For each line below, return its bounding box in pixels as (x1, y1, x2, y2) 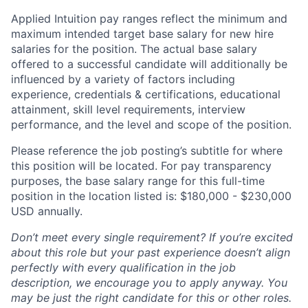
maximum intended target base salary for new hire (11, 26, 274, 41)
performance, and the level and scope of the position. (11, 117, 291, 131)
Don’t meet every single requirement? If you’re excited (11, 230, 293, 244)
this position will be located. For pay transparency (11, 158, 272, 173)
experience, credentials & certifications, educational (11, 87, 280, 101)
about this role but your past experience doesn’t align (11, 245, 290, 259)
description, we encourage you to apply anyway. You (11, 275, 287, 289)
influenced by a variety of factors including (11, 71, 235, 86)
